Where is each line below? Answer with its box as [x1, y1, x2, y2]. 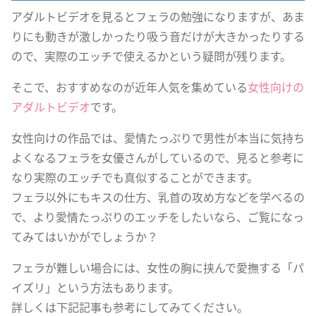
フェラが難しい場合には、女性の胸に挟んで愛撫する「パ [11, 259, 304, 276]
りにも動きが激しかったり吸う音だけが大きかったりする [11, 28, 305, 44]
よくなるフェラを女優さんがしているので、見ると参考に [11, 149, 304, 166]
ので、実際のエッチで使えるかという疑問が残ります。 [11, 47, 291, 64]
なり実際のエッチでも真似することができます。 [11, 169, 258, 186]
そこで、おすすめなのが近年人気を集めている [11, 78, 248, 95]
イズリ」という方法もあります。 [11, 279, 179, 296]
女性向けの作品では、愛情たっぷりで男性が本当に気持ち [11, 129, 305, 146]
